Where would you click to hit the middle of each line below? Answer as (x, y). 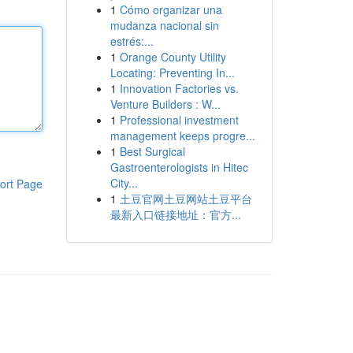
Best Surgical (152, 151)
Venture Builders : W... (165, 104)
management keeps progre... (182, 136)
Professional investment (179, 120)
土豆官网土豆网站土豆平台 (186, 199)
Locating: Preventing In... (172, 72)
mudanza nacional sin (164, 25)
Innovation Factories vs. (179, 88)
